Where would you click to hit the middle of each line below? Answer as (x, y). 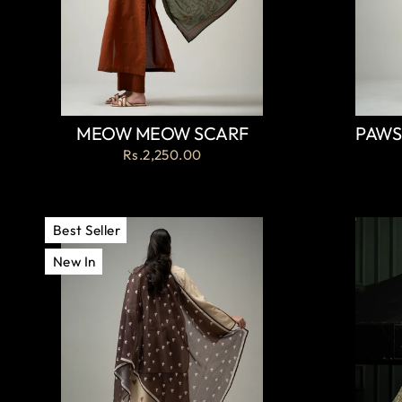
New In (74, 262)
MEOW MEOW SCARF (162, 134)
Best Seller (87, 231)
